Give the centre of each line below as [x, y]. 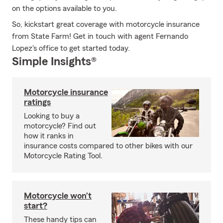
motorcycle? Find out [60, 126]
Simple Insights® [54, 62]
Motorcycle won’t [58, 196]
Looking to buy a [52, 116]
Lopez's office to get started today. [71, 48]
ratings [37, 102]
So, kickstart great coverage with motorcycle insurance [106, 24]
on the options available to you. [64, 8]
